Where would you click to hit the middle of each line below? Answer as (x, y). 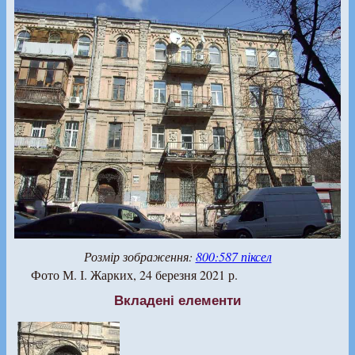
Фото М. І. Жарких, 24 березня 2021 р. (134, 274)
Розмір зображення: (139, 256)
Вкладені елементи (177, 300)
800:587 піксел (233, 256)
